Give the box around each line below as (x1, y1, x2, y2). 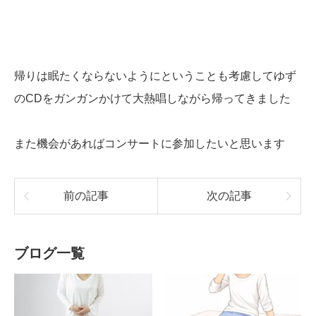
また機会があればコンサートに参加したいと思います (14, 138, 285, 150)
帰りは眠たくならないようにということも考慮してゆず (14, 70, 296, 82)
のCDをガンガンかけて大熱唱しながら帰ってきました (14, 92, 291, 104)
